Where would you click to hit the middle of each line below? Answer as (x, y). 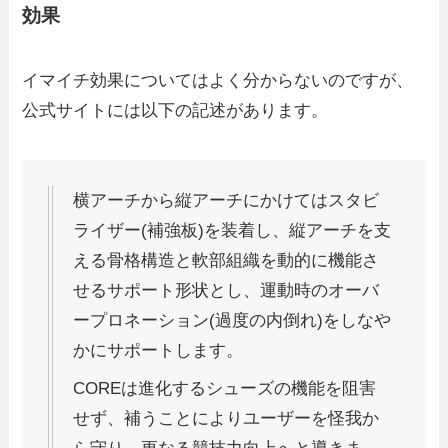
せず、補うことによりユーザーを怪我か (226, 419)
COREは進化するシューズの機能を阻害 (225, 389)
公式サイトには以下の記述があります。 (175, 110)
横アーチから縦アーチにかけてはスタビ (226, 200)
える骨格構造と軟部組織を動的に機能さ (226, 260)
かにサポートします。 (158, 350)
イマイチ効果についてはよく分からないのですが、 (218, 80)
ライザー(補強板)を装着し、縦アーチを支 (232, 230)
